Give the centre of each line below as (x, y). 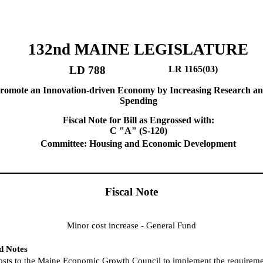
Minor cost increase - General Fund (131, 225)
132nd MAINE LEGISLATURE (138, 49)
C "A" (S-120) (138, 131)
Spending (138, 101)
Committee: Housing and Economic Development (138, 144)
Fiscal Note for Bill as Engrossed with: (138, 120)
